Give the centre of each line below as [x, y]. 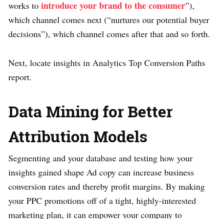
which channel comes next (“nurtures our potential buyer [109, 19]
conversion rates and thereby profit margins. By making [107, 186]
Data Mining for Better [90, 111]
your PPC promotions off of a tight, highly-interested [102, 200]
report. [20, 77]
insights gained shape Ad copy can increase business [101, 172]
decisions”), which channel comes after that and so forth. [109, 33]
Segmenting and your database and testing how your [100, 158]
